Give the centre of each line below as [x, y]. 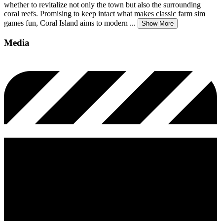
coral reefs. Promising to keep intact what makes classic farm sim [105, 13]
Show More [158, 23]
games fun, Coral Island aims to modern [66, 23]
